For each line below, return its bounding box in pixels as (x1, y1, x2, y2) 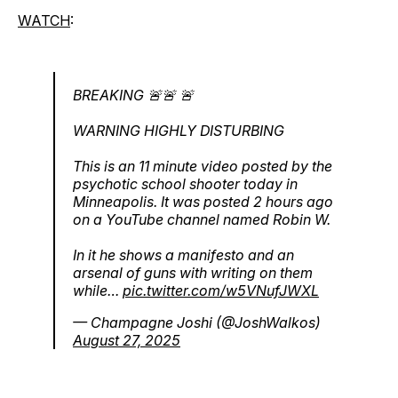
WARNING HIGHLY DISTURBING (73, 122, 284, 140)
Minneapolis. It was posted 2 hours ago (73, 193, 333, 211)
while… (73, 282, 123, 300)
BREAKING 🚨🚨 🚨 (73, 86, 194, 105)
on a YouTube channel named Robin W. (73, 211, 330, 229)
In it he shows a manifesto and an (73, 246, 294, 265)
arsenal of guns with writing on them (73, 264, 313, 283)
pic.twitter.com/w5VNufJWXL (123, 282, 319, 300)
